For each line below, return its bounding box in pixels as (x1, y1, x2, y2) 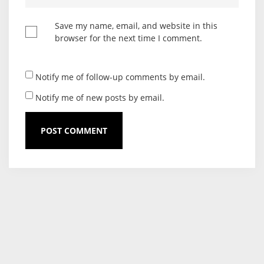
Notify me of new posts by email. (35, 91, 164, 103)
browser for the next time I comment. (55, 32, 202, 44)
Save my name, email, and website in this (55, 19, 217, 31)
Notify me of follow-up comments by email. (35, 71, 205, 82)
